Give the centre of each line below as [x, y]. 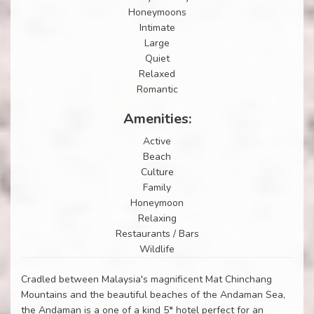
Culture [157, 172]
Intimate [157, 27]
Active [157, 141]
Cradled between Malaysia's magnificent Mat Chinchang [146, 279]
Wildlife [157, 249]
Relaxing [157, 218]
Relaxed [157, 74]
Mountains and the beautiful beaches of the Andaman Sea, [153, 294]
